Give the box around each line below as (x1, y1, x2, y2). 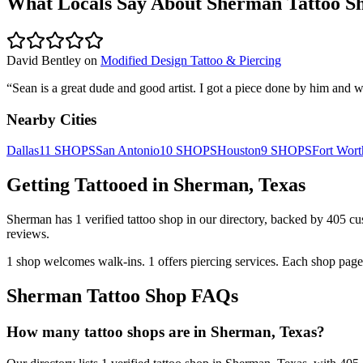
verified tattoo (82, 212, 159, 227)
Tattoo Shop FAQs (82, 285, 238, 307)
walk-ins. (95, 254, 148, 269)
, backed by (264, 212, 327, 227)
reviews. (6, 227, 49, 241)
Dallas (6, 143, 39, 158)
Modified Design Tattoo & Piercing (100, 53, 281, 67)
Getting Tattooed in (6, 174, 173, 196)
